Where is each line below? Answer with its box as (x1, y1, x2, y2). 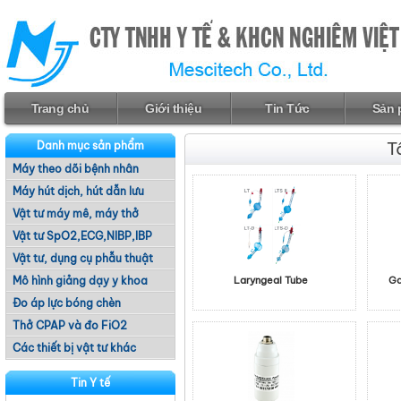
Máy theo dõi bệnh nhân (13, 162, 139, 175)
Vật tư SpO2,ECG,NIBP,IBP (13, 229, 152, 243)
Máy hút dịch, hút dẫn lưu (13, 184, 144, 198)
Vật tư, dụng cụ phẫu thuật (13, 252, 153, 265)
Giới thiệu (145, 101, 202, 115)
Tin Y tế (71, 376, 110, 389)
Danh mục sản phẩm (37, 139, 144, 152)
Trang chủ (30, 101, 90, 115)
